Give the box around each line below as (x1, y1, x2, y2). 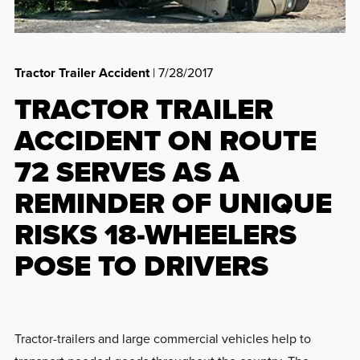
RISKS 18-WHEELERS (14, 212, 297, 256)
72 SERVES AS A (14, 149, 239, 193)
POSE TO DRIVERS (14, 243, 268, 287)
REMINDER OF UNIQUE (14, 181, 332, 224)
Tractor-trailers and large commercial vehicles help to (14, 329, 311, 348)
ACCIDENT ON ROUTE (14, 118, 317, 162)
